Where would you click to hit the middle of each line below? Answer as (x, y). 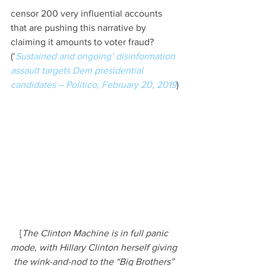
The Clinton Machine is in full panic (96, 233)
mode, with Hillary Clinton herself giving (95, 247)
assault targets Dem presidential (78, 71)
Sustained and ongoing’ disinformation (96, 56)
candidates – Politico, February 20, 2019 (94, 85)
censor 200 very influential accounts (88, 14)
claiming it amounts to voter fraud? (83, 42)
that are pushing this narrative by (80, 28)
